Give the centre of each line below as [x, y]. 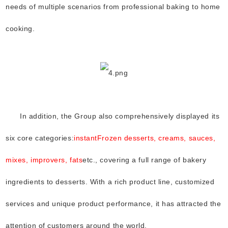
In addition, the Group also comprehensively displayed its [120, 116]
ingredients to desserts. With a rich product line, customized [110, 181]
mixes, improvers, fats [44, 160]
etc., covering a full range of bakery [145, 160]
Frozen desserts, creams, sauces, [156, 138]
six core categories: [40, 138]
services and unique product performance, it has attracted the [113, 203]
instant [85, 138]
